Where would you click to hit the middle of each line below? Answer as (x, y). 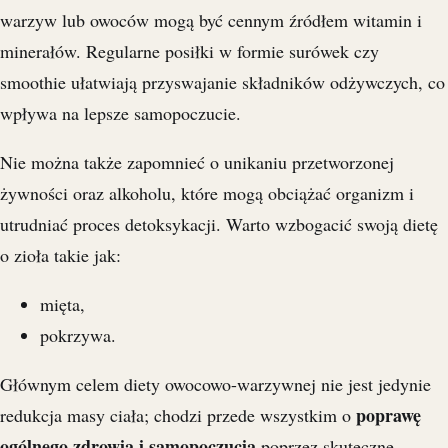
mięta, (62, 303)
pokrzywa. (78, 334)
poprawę (388, 414)
